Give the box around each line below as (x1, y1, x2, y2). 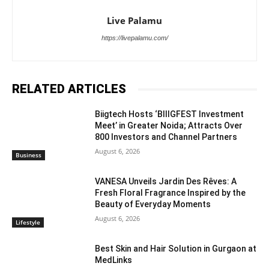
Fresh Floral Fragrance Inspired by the (95, 188, 246, 198)
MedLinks (95, 255, 133, 265)
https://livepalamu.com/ (101, 34, 168, 42)
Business (16, 151, 41, 160)
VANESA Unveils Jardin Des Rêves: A (95, 177, 237, 187)
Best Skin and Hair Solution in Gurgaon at (95, 243, 257, 253)
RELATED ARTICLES (12, 82, 126, 97)
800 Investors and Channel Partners (95, 132, 238, 142)
